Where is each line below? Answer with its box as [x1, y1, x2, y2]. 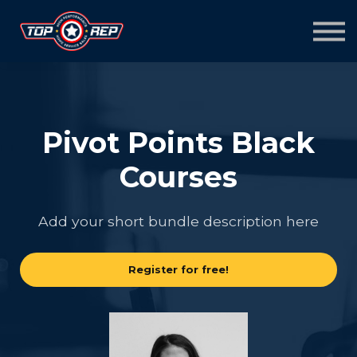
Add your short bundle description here [38, 213, 319, 229]
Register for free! [128, 264, 229, 277]
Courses [120, 159, 237, 194]
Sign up [144, 44, 213, 65]
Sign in [148, 17, 209, 38]
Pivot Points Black [42, 125, 315, 160]
